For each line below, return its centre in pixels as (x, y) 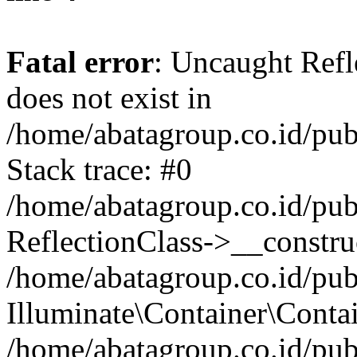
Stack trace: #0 (99, 169)
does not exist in (109, 98)
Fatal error (80, 62)
